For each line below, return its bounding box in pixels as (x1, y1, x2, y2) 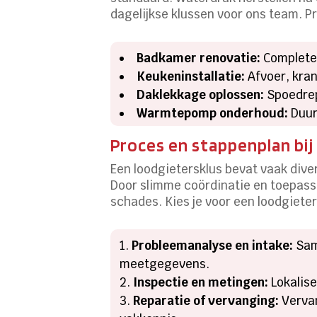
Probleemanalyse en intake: (132, 237, 294, 253)
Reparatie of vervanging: (133, 292, 279, 309)
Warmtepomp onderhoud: (137, 105, 289, 121)
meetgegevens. (120, 255, 210, 272)
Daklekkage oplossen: (137, 86, 265, 103)
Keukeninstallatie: (137, 68, 246, 84)
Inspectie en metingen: (133, 274, 269, 290)
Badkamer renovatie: (137, 50, 261, 66)
